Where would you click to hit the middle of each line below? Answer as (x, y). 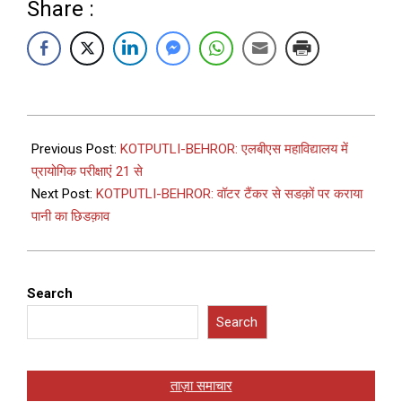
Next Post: (64, 194)
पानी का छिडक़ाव (70, 217)
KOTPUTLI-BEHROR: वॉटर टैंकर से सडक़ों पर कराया (229, 194)
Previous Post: (76, 149)
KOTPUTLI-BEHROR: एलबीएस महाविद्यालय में (234, 149)
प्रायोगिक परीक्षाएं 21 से (87, 172)
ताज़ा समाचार (201, 386)
